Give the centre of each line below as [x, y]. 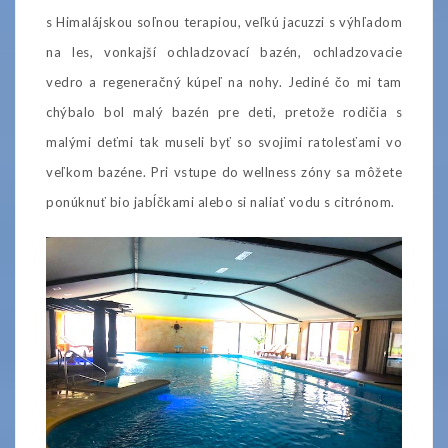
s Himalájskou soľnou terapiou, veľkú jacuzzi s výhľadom [224, 21]
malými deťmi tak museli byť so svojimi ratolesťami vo [224, 141]
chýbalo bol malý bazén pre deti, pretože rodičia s [224, 111]
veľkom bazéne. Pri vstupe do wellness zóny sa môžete [224, 171]
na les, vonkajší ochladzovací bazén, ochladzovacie [224, 51]
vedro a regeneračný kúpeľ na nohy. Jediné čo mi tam [224, 81]
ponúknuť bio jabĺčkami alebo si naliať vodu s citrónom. [220, 201]
